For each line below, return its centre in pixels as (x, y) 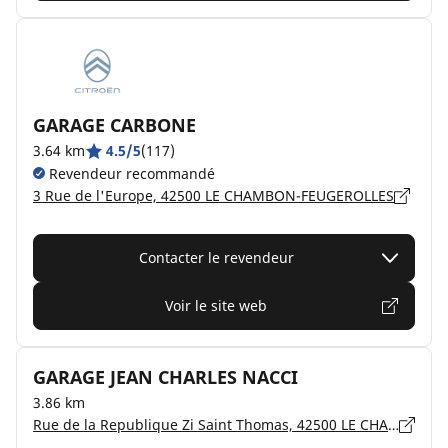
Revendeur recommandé (130, 173)
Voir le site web (216, 305)
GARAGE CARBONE (114, 125)
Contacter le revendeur (216, 257)
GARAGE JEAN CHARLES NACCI (165, 377)
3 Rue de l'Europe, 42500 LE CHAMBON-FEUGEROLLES (213, 195)
